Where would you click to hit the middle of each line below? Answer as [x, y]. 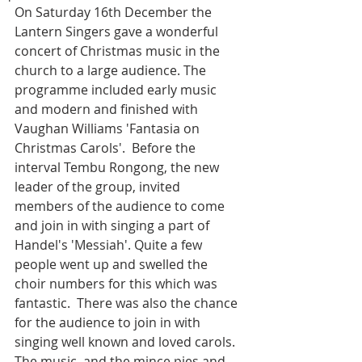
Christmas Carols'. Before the [107, 148]
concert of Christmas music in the [119, 51]
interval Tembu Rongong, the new [118, 167]
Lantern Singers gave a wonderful [118, 32]
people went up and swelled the [113, 264]
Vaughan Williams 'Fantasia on [109, 128]
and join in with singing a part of [114, 225]
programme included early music [117, 90]
